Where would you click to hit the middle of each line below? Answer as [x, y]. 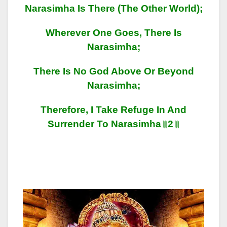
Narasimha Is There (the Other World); [113, 9]
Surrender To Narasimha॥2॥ [113, 124]
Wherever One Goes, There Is [113, 33]
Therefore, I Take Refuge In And [113, 110]
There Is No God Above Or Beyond [113, 71]
